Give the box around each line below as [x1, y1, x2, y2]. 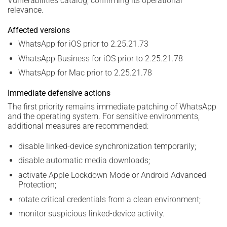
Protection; [18, 180, 56, 190]
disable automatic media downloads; [18, 156, 150, 166]
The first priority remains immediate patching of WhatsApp [8, 102, 216, 112]
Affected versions [8, 25, 70, 35]
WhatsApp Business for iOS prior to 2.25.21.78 [18, 53, 183, 63]
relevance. [8, 5, 44, 15]
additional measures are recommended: [8, 121, 148, 131]
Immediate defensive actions [8, 88, 110, 98]
